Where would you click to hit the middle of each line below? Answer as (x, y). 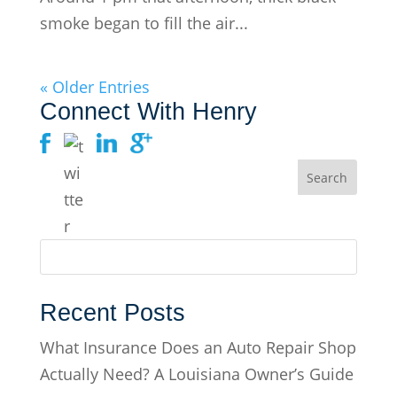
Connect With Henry (148, 111)
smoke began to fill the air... (144, 23)
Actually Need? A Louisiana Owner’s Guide (196, 374)
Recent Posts (112, 312)
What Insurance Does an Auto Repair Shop (198, 347)
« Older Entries (94, 86)
